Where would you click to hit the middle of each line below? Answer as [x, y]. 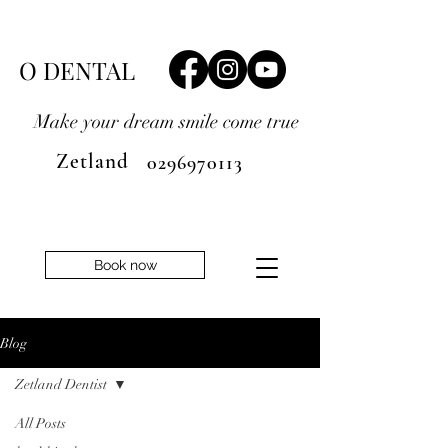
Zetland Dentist [61, 384]
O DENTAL [77, 70]
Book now [125, 265]
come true [260, 122]
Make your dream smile [118, 122]
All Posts [40, 423]
